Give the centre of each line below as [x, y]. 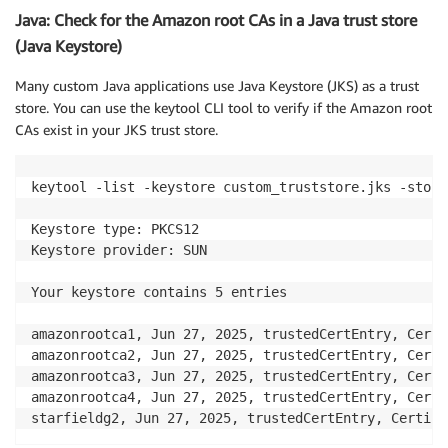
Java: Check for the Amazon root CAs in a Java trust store [216, 19]
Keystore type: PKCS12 [115, 229]
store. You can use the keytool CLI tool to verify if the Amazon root [223, 108]
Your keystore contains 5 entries [159, 292]
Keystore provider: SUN [119, 250]
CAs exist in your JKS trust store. [116, 130]
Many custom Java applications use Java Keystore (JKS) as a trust [217, 86]
